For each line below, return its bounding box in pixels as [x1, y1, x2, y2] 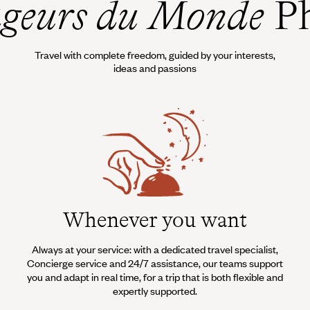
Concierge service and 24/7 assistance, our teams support [26, 255, 283, 270]
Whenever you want [62, 206, 247, 232]
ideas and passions [113, 60, 197, 75]
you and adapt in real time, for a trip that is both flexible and [26, 269, 283, 284]
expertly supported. [112, 283, 197, 298]
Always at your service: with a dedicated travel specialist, [31, 241, 278, 256]
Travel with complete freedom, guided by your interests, [35, 47, 275, 62]
